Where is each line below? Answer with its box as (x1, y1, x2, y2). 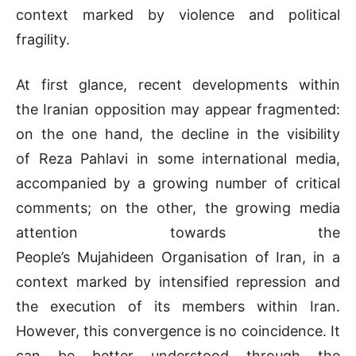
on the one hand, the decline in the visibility (16, 125, 340, 142)
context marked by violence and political (16, 6, 340, 23)
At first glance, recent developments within (16, 75, 340, 93)
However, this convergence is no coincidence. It (16, 322, 340, 339)
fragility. (16, 30, 70, 48)
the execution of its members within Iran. (16, 297, 340, 315)
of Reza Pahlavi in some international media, (16, 149, 340, 167)
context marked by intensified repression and (16, 273, 340, 290)
